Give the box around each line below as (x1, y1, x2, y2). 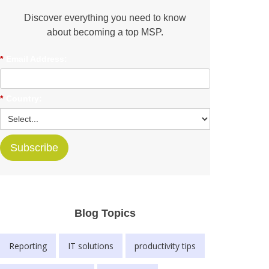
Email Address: (6, 53, 67, 64)
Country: (6, 93, 42, 103)
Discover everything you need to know (24, 12, 186, 23)
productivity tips (134, 240, 196, 252)
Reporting (9, 240, 47, 252)
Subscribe (10, 141, 58, 154)
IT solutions (68, 240, 113, 252)
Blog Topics (74, 207, 136, 219)
